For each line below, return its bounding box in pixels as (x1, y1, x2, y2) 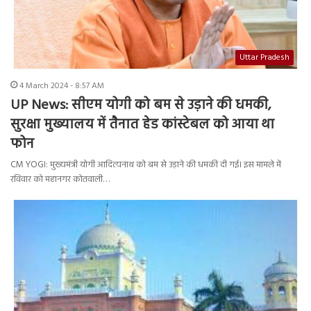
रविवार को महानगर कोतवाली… (10, 171, 110, 187)
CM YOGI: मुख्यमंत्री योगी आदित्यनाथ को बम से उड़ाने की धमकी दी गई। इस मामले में (10, 157, 281, 172)
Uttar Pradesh (239, 50, 289, 65)
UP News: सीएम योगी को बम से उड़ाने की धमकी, (10, 94, 271, 117)
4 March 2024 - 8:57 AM (19, 78, 104, 93)
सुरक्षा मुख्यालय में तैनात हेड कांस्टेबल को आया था (10, 113, 274, 136)
